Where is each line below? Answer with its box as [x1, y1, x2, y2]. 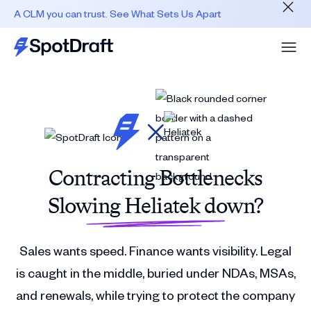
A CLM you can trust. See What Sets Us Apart [14, 7, 221, 20]
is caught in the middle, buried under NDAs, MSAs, [15, 264, 296, 280]
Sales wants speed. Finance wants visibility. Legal [19, 242, 292, 258]
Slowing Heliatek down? [48, 192, 263, 219]
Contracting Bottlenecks [48, 165, 263, 191]
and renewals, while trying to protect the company [16, 287, 295, 303]
